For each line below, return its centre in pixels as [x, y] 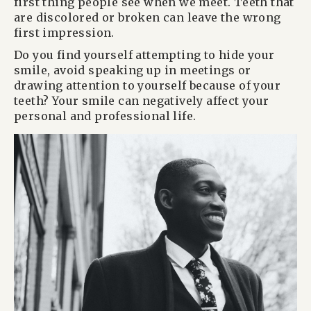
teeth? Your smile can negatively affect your [142, 100]
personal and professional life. [105, 116]
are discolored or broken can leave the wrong [148, 17]
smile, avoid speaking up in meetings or [133, 70]
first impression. [64, 32]
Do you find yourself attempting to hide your [144, 54]
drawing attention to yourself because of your [147, 85]
